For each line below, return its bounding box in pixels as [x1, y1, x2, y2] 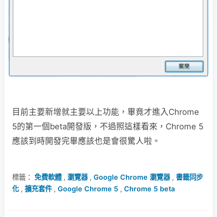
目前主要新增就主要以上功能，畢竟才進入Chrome [12, 107, 199, 117]
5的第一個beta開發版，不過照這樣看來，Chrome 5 [12, 121, 203, 131]
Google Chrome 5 [58, 184, 118, 193]
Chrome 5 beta [124, 184, 175, 193]
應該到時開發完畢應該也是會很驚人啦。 [12, 136, 160, 146]
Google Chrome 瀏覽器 [93, 172, 170, 181]
